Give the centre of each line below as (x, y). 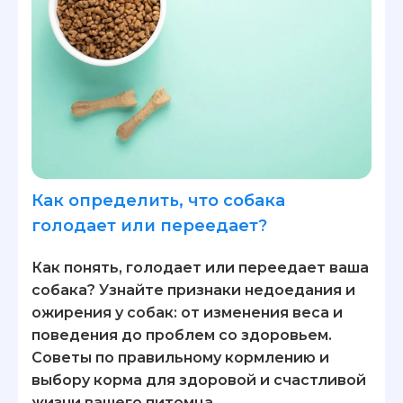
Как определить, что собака (158, 200)
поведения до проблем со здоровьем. (182, 335)
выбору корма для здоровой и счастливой (199, 380)
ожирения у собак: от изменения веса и (187, 312)
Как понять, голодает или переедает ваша (200, 267)
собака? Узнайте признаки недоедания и (193, 290)
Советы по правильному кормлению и (180, 357)
